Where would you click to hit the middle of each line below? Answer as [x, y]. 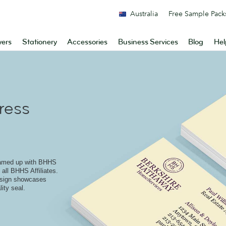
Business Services [148, 42]
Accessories [88, 42]
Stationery [39, 42]
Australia [144, 14]
